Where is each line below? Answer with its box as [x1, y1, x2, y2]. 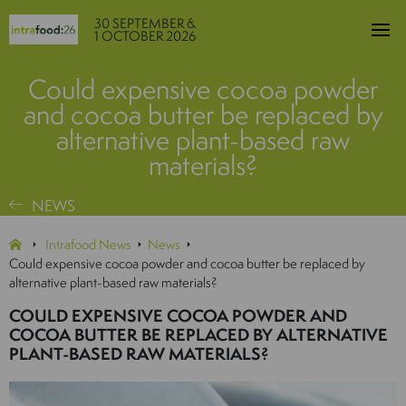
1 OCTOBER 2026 [93, 25, 196, 45]
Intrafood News [45, 235, 131, 254]
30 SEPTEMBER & [93, 13, 196, 33]
